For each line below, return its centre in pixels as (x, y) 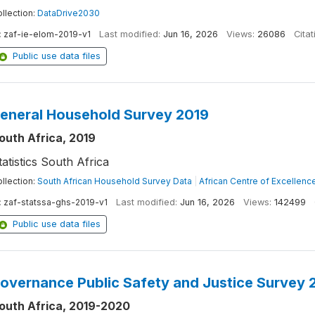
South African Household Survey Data (114, 181)
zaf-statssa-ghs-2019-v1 (55, 202)
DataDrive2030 (68, 13)
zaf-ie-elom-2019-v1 (47, 34)
